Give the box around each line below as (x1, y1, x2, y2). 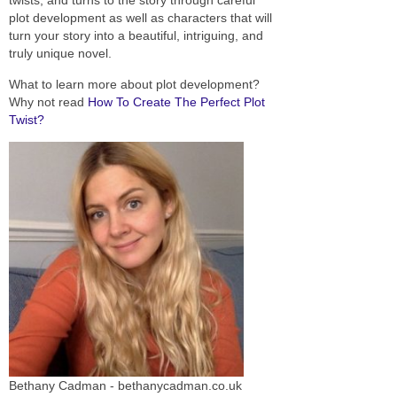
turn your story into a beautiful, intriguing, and (9, 27, 263, 43)
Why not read (9, 94, 88, 109)
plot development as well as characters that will (9, 10, 272, 25)
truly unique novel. (9, 45, 112, 60)
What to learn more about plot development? (9, 76, 260, 91)
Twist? (9, 112, 44, 127)
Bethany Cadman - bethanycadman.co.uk (9, 378, 242, 393)
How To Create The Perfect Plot (88, 94, 265, 109)
